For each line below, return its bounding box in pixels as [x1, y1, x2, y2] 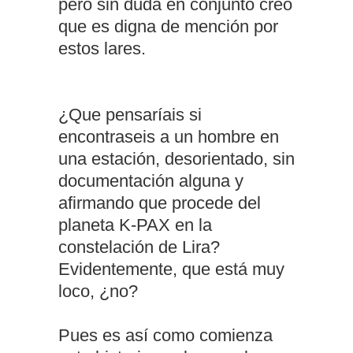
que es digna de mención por [58, 17, 278, 36]
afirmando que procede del [58, 193, 261, 213]
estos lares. [58, 39, 146, 58]
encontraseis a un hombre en [58, 127, 279, 147]
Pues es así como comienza [58, 325, 273, 345]
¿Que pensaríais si [58, 105, 202, 124]
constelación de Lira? [58, 237, 220, 257]
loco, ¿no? [58, 281, 138, 301]
